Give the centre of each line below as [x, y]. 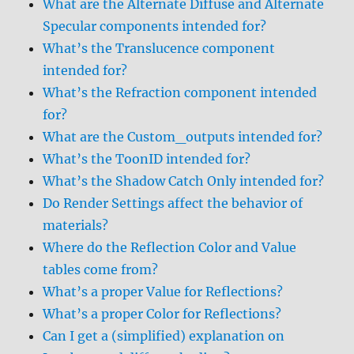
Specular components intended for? [155, 26]
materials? [76, 225]
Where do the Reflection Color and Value [170, 247]
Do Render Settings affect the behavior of [173, 203]
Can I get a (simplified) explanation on [164, 336]
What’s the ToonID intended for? [147, 159]
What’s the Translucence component [159, 48]
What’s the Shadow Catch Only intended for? [184, 181]
